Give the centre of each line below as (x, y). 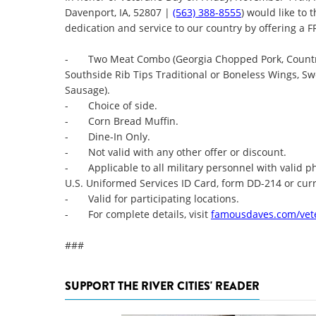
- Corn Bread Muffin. (122, 121)
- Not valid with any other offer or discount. (176, 152)
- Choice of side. (111, 105)
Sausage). (87, 90)
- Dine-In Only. (108, 136)
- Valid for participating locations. (152, 199)
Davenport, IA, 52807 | (119, 12)
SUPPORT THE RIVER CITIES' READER (162, 286)
